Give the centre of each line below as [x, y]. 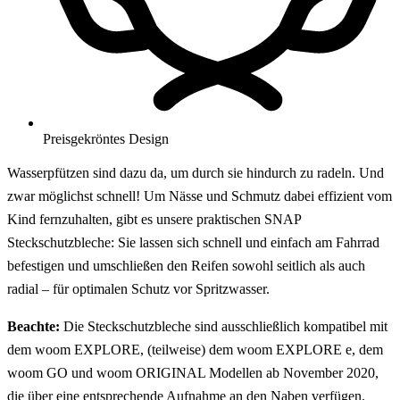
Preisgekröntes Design [106, 138]
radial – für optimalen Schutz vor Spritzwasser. [138, 288]
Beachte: [33, 326]
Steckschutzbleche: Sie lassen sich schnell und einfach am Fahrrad [193, 242]
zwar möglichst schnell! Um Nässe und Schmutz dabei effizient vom [200, 196]
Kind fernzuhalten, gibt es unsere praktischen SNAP [154, 219]
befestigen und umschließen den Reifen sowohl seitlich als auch [186, 265]
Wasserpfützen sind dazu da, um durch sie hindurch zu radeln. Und [196, 172]
